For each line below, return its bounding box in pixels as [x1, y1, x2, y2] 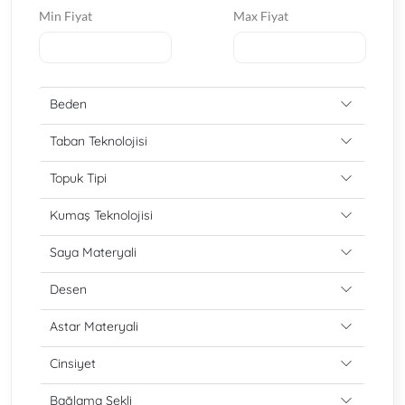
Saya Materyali [50, 244, 137, 260]
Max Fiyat [233, 8, 288, 24]
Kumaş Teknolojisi [50, 207, 153, 223]
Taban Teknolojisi [50, 133, 147, 149]
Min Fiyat [39, 8, 92, 24]
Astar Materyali [50, 318, 138, 334]
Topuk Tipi [50, 170, 107, 186]
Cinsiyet [50, 355, 96, 372]
